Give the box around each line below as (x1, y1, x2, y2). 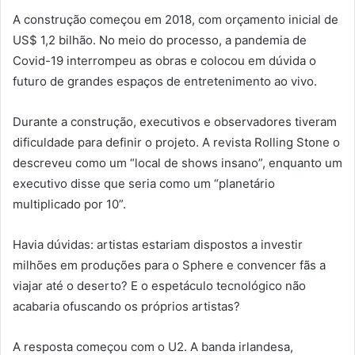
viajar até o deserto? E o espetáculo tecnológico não (13, 278, 306, 294)
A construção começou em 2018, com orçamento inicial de (13, 12, 338, 28)
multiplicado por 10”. (13, 197, 126, 212)
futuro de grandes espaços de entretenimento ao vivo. (13, 74, 317, 90)
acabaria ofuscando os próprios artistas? (13, 299, 240, 315)
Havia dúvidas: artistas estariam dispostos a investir (13, 237, 303, 253)
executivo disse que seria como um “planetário (13, 176, 275, 192)
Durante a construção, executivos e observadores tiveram (13, 114, 337, 130)
